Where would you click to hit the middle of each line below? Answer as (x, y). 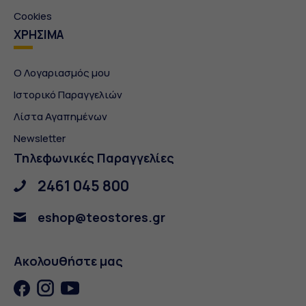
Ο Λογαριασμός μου (62, 73)
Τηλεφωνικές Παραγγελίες (94, 158)
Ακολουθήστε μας (68, 261)
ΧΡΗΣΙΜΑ (39, 35)
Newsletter (40, 139)
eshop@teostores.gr (101, 218)
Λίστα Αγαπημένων (60, 117)
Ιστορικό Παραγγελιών (68, 95)
